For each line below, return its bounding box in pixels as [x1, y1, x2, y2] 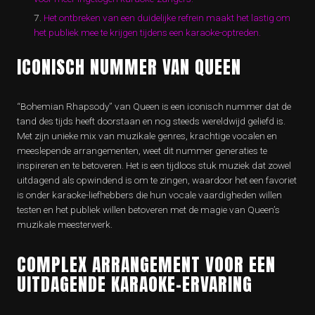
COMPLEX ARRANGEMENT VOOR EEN [17, 251, 276, 278]
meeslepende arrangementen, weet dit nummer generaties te [17, 145, 267, 156]
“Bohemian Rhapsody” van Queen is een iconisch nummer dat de [17, 101, 291, 112]
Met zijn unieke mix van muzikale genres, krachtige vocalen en [17, 130, 277, 141]
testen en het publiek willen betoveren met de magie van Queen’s [17, 204, 280, 215]
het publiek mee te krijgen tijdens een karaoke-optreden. [34, 27, 261, 38]
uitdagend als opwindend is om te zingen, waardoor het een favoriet [17, 174, 297, 186]
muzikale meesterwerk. [17, 219, 112, 230]
